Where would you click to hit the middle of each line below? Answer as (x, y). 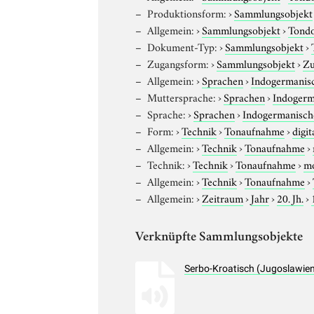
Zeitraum (223, 197)
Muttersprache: (182, 96)
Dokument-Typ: (183, 46)
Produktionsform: (187, 12)
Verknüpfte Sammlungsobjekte (219, 238)
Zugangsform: (178, 63)
